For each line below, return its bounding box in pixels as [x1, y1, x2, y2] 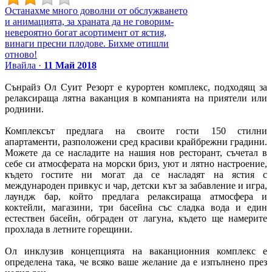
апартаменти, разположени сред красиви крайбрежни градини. [5, 136, 267, 147]
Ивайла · [5, 59, 44, 70]
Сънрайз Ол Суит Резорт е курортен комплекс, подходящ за [5, 81, 267, 92]
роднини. [5, 103, 44, 114]
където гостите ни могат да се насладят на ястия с [5, 169, 267, 180]
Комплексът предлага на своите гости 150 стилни [5, 125, 267, 136]
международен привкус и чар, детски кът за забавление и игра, [5, 180, 267, 191]
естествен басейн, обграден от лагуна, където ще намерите [5, 212, 267, 223]
